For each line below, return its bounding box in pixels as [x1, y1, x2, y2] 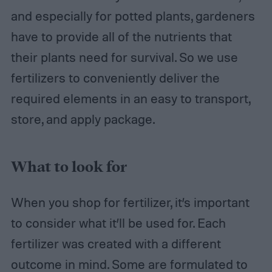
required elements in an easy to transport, [10, 90, 250, 107]
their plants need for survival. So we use [10, 49, 238, 66]
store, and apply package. [10, 111, 155, 127]
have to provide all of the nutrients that [10, 29, 232, 45]
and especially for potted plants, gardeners [10, 8, 255, 24]
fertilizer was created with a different [10, 235, 221, 251]
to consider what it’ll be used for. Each [10, 214, 226, 231]
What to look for [10, 157, 127, 178]
